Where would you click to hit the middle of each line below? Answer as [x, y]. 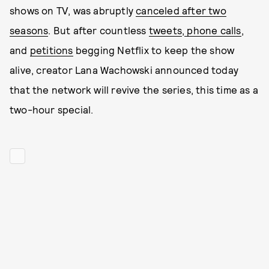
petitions [51, 50]
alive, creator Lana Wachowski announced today [124, 70]
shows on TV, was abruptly [73, 10]
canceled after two [181, 10]
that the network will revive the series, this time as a [134, 89]
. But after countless [98, 30]
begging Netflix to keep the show [154, 50]
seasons [29, 30]
